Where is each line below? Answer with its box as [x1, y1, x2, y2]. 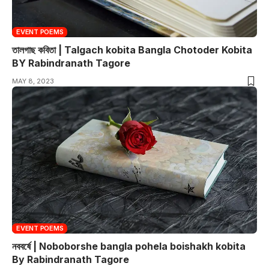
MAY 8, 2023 [12, 77, 54, 86]
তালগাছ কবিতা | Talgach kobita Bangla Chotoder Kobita [12, 44, 252, 56]
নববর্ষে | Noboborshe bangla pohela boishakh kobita [12, 240, 246, 252]
